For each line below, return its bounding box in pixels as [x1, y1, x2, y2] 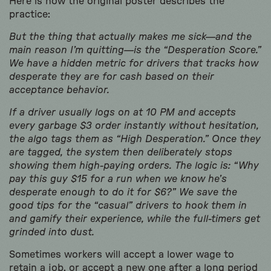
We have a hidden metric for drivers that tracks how [9, 58, 258, 68]
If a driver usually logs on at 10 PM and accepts [9, 107, 236, 117]
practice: [9, 9, 50, 19]
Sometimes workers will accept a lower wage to [9, 249, 234, 260]
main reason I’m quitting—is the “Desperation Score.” [9, 45, 261, 55]
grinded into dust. [9, 227, 94, 237]
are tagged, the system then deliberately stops [9, 147, 232, 157]
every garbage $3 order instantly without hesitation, [9, 120, 259, 131]
